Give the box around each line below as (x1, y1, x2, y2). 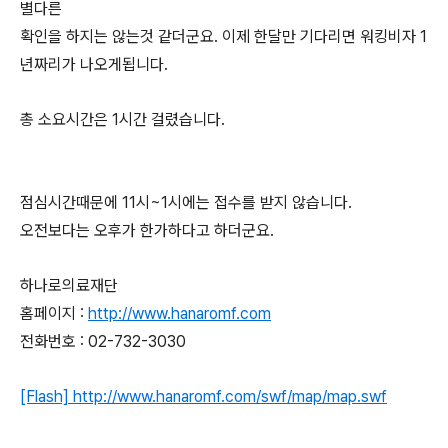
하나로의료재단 (20, 276, 118, 295)
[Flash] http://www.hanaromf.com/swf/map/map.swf (20, 387, 387, 406)
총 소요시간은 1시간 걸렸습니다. (20, 110, 225, 129)
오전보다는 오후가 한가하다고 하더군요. (20, 221, 274, 240)
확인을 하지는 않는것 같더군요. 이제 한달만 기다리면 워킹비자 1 (20, 27, 427, 46)
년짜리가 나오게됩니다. (20, 55, 168, 74)
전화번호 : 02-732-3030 (20, 332, 186, 351)
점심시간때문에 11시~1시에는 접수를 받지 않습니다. (20, 193, 352, 212)
